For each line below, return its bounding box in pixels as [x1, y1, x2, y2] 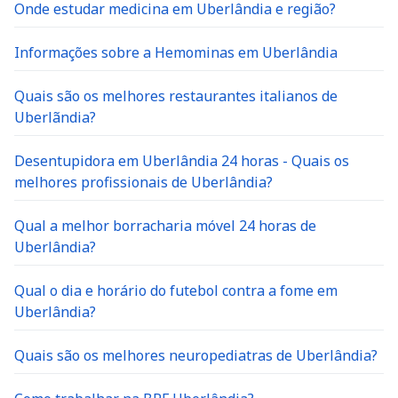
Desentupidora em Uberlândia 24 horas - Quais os [14, 151, 349, 171]
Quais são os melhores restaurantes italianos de [14, 86, 338, 106]
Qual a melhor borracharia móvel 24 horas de [14, 216, 316, 235]
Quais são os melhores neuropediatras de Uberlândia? [14, 346, 378, 365]
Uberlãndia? [14, 107, 96, 127]
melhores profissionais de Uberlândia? [14, 172, 273, 192]
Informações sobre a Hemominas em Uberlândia [14, 43, 338, 62]
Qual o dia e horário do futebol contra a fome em [14, 281, 338, 300]
